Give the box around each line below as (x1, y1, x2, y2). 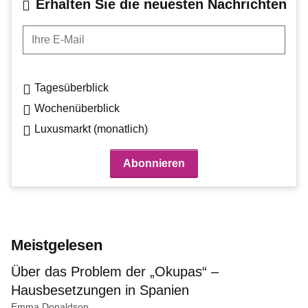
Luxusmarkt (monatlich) (34, 122, 148, 135)
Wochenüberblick (34, 102, 120, 114)
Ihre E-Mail (22, 26, 75, 38)
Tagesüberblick (34, 81, 109, 93)
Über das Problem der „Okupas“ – (11, 264, 219, 280)
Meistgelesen (11, 236, 102, 254)
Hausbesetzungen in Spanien (11, 283, 189, 298)
